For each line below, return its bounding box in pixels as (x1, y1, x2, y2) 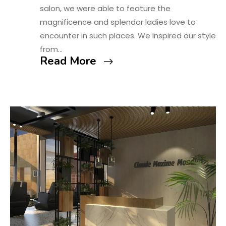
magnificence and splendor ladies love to (39, 17, 196, 28)
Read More (39, 53, 96, 69)
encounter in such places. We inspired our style (39, 30, 216, 41)
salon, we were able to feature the (39, 3, 171, 14)
